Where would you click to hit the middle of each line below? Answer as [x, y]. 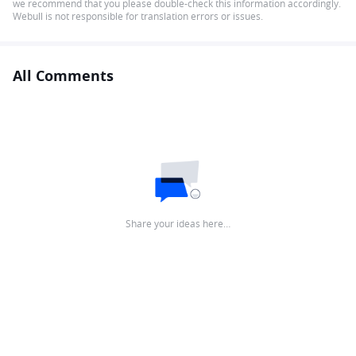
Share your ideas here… [178, 223]
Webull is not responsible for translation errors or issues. [138, 16]
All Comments [63, 76]
